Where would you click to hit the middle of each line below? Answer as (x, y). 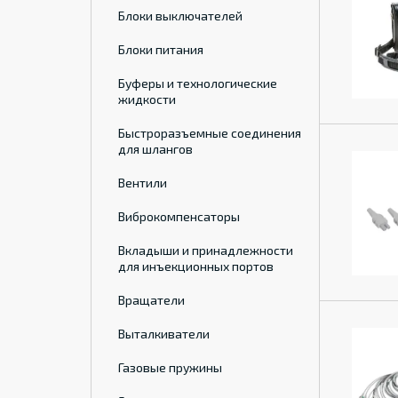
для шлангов (155, 149)
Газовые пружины (170, 367)
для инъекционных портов (196, 266)
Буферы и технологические (198, 83)
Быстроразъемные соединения (210, 133)
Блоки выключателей (180, 16)
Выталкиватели (164, 334)
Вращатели (151, 300)
